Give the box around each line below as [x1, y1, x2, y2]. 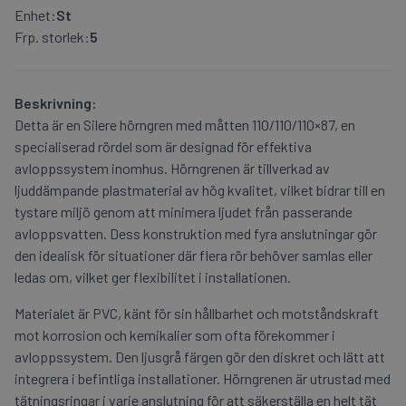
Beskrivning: [14, 93, 97, 111]
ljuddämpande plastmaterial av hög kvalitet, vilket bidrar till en [14, 180, 385, 198]
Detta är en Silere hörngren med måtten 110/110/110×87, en [14, 115, 355, 133]
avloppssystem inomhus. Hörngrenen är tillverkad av [14, 159, 330, 177]
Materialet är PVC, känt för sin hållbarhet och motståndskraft [14, 304, 379, 322]
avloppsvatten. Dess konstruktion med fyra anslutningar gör [14, 224, 377, 242]
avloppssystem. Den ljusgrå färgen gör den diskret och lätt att [14, 347, 385, 365]
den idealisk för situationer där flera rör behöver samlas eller [14, 246, 372, 264]
